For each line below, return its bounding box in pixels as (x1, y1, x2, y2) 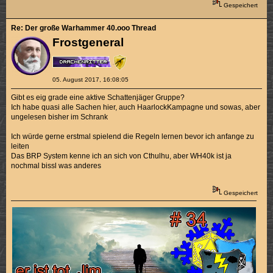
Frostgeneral (52, 36, 124, 49)
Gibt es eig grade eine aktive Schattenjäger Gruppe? (11, 93, 185, 102)
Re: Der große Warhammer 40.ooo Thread (11, 24, 157, 33)
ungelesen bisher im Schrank (11, 113, 108, 122)
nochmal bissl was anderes (11, 161, 102, 171)
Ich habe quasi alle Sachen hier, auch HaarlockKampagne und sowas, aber (11, 103, 261, 112)
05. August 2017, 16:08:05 (52, 76, 129, 83)
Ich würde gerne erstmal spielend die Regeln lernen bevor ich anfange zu (11, 132, 255, 141)
